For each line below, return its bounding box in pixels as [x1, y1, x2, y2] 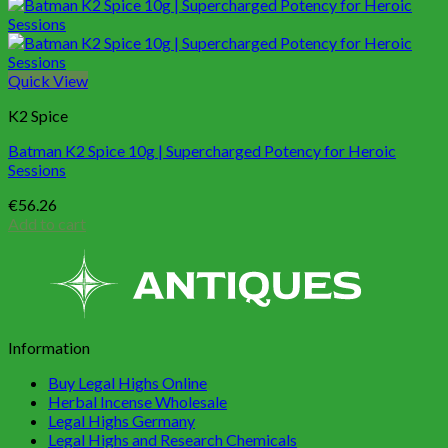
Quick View [8, 71, 88, 91]
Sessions [8, 160, 66, 180]
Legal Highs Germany [48, 411, 195, 431]
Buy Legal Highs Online [48, 373, 207, 393]
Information [8, 338, 90, 358]
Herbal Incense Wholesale [48, 392, 227, 412]
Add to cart [8, 214, 86, 234]
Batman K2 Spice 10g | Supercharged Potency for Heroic [8, 141, 396, 161]
